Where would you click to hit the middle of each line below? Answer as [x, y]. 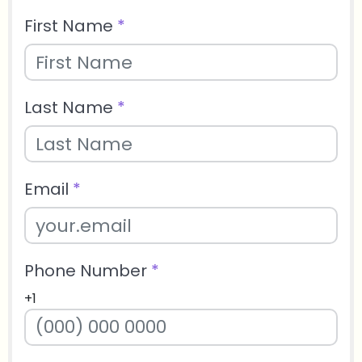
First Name [71, 26]
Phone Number [88, 271]
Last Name [71, 108]
